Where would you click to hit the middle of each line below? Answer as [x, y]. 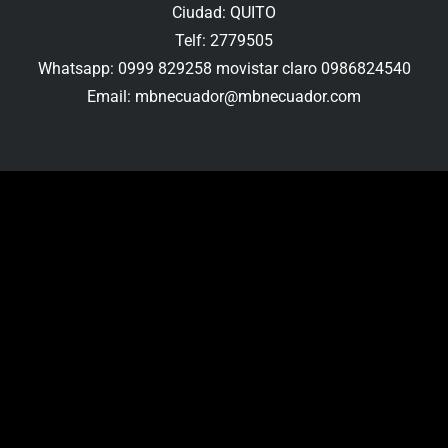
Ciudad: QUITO [224, 13]
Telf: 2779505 [224, 41]
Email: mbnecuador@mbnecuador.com [224, 97]
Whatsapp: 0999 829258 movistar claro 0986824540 [224, 69]
